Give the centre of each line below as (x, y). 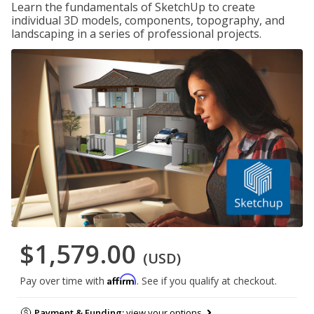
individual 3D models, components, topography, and (148, 20)
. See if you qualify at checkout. (207, 281)
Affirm (122, 280)
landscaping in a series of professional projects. (136, 34)
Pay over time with (63, 281)
